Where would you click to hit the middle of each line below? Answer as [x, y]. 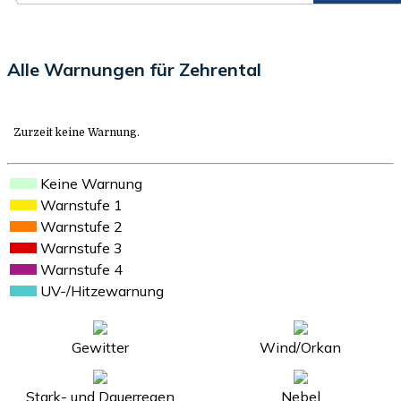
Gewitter [101, 347]
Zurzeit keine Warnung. [77, 132]
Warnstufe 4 [81, 269]
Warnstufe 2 [81, 226]
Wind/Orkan [301, 347]
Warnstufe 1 [81, 205]
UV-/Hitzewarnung [102, 290]
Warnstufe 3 [81, 247]
